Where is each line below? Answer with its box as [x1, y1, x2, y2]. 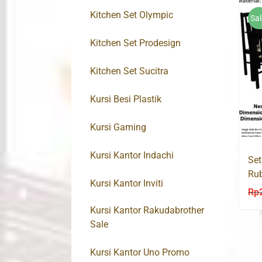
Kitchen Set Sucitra [90, 65, 168, 77]
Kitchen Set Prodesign [90, 37, 181, 49]
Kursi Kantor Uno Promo [90, 247, 189, 258]
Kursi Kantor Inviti [90, 178, 163, 189]
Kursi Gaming [90, 122, 146, 133]
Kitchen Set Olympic [90, 9, 173, 21]
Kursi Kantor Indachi [90, 150, 174, 161]
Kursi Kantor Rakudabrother [90, 205, 204, 216]
